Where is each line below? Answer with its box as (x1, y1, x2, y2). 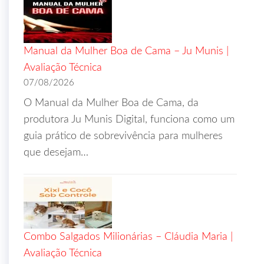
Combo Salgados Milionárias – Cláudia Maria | (24, 231, 233, 242)
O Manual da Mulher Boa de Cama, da (24, 97, 199, 108)
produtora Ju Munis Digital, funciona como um (24, 114, 235, 125)
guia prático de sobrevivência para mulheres (24, 130, 223, 141)
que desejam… (24, 147, 88, 158)
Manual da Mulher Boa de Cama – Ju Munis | (24, 45, 229, 57)
